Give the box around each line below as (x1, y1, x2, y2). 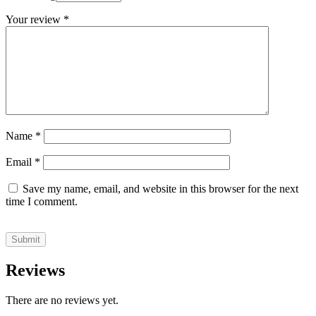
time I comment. (6, 195, 78, 208)
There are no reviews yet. (6, 294, 119, 307)
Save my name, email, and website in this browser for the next (23, 183, 298, 195)
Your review (6, 13, 63, 26)
